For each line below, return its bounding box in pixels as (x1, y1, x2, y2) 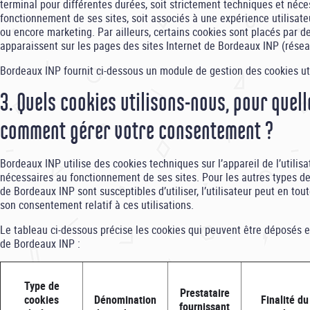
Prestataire (179, 285, 230, 300)
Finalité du (260, 292, 309, 307)
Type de (24, 278, 60, 293)
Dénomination (94, 292, 156, 307)
